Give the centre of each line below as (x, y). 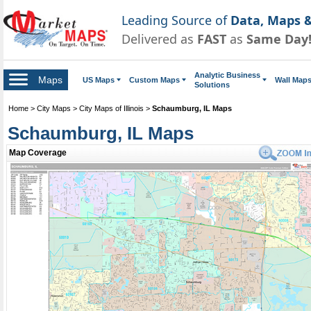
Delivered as (159, 39)
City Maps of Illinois (111, 108)
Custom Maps (154, 79)
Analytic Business (227, 75)
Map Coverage (38, 152)
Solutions (212, 84)
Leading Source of (176, 20)
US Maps (99, 79)
